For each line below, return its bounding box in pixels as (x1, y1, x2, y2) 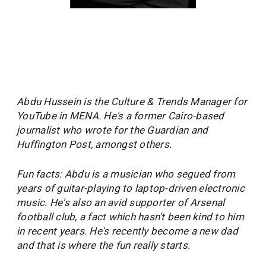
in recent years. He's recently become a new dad (17, 225, 238, 237)
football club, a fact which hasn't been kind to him (17, 211, 244, 223)
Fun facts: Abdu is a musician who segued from (17, 168, 236, 180)
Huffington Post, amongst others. (17, 138, 175, 151)
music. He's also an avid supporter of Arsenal (17, 197, 225, 209)
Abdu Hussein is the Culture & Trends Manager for (17, 96, 247, 108)
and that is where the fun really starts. (17, 239, 193, 252)
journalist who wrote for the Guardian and (17, 124, 208, 137)
